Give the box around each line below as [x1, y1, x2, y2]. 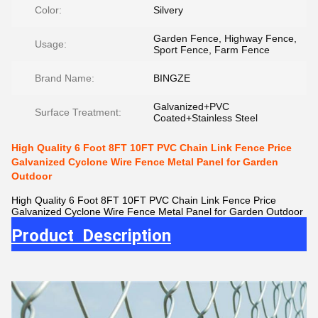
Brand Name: [35, 72, 94, 84]
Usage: [35, 38, 67, 50]
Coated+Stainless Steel [153, 112, 258, 124]
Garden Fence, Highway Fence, [153, 33, 297, 44]
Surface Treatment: [35, 106, 121, 118]
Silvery [153, 4, 183, 16]
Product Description [11, 226, 171, 246]
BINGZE [153, 72, 190, 84]
